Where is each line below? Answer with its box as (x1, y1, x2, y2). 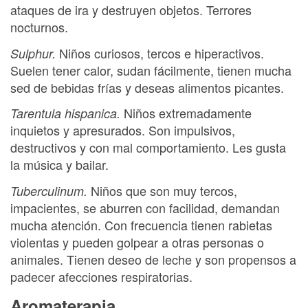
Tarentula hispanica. (10, 104, 124, 122)
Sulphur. (10, 44, 59, 62)
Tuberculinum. (10, 181, 91, 199)
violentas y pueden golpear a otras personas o (10, 232, 264, 251)
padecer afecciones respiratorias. (10, 267, 192, 285)
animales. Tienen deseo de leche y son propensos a (10, 250, 296, 268)
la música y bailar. (10, 155, 109, 173)
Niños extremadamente (124, 104, 252, 122)
